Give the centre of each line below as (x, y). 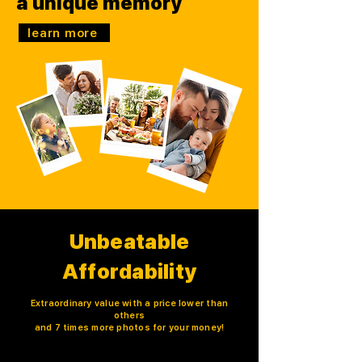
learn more (63, 33)
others (129, 316)
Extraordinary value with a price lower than (129, 303)
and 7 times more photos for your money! (129, 328)
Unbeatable (129, 241)
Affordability (129, 271)
